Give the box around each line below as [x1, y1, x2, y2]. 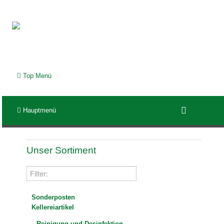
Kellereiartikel [31, 203, 74, 211]
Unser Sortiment [26, 145, 96, 156]
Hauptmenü [21, 106, 56, 114]
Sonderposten [31, 193, 75, 201]
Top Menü [21, 72, 52, 80]
